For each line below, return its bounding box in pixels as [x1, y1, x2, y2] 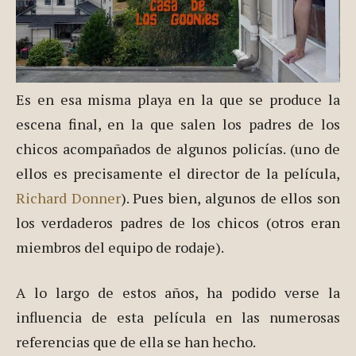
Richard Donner [16, 188, 121, 208]
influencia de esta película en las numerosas [16, 308, 340, 327]
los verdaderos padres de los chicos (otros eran [16, 213, 340, 233]
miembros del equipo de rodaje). [16, 238, 224, 257]
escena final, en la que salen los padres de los [16, 114, 340, 134]
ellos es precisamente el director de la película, [16, 164, 340, 184]
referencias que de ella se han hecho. [16, 332, 256, 352]
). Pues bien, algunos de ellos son [120, 188, 341, 208]
